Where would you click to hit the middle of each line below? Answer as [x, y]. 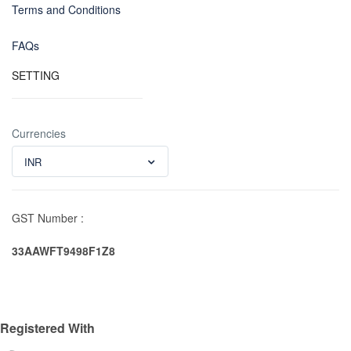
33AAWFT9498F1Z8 [63, 250]
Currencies [39, 133]
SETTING [36, 75]
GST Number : [48, 217]
